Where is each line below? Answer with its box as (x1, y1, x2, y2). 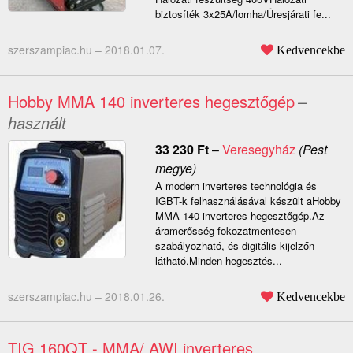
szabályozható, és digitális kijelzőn (154, 238, 314, 254)
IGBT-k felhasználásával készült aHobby (154, 193, 341, 209)
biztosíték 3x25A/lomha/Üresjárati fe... (154, 6, 331, 22)
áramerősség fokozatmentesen (154, 223, 296, 239)
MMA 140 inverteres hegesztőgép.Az (154, 208, 325, 224)
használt (8, 111, 66, 135)
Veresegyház (221, 140, 295, 159)
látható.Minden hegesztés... (154, 253, 282, 269)
